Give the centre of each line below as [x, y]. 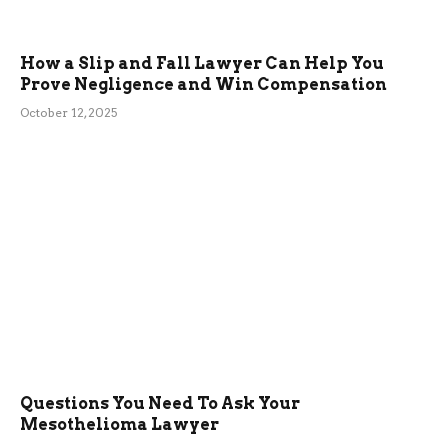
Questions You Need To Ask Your [160, 404]
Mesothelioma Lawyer [119, 425]
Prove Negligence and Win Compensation [203, 84]
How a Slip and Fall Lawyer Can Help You [202, 63]
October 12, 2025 [68, 112]
